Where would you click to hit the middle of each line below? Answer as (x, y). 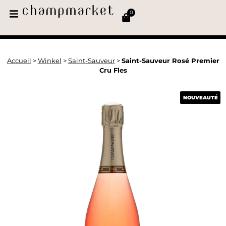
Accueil (19, 61)
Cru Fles (113, 70)
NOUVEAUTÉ (200, 97)
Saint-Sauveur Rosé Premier (170, 61)
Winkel (49, 61)
